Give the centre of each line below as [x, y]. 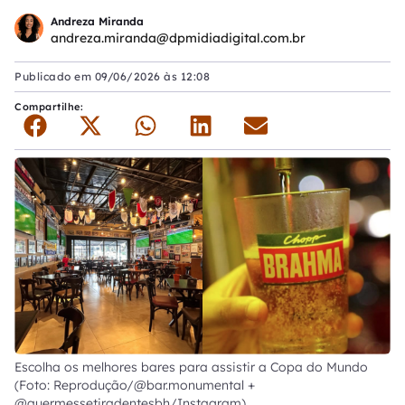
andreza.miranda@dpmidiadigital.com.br [178, 38]
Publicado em [55, 76]
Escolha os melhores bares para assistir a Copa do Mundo [191, 367]
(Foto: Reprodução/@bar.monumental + [135, 386]
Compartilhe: [51, 107]
